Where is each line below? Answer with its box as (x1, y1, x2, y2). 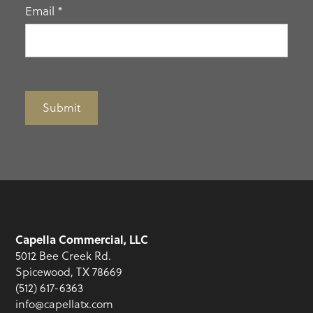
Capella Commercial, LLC (15, 231, 149, 247)
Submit (42, 100, 80, 116)
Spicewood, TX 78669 (15, 263, 123, 279)
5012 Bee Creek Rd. (15, 247, 112, 263)
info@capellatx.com (15, 296, 114, 312)
